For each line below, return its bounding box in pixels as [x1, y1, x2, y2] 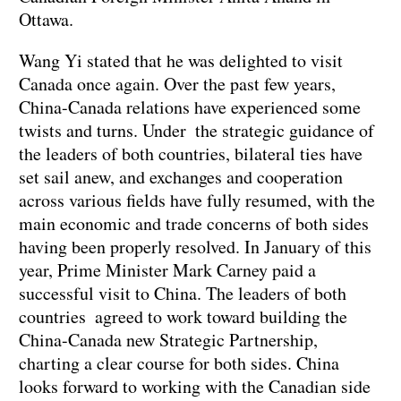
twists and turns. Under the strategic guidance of [19, 117, 374, 142]
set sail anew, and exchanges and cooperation [19, 164, 343, 189]
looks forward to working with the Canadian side [19, 373, 371, 398]
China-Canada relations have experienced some [19, 94, 361, 119]
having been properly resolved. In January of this [19, 234, 371, 259]
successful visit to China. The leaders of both [19, 280, 346, 305]
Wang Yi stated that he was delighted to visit [19, 47, 343, 73]
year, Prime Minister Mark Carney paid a [19, 257, 316, 282]
